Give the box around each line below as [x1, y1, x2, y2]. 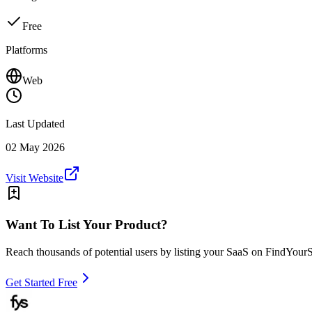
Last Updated [6, 118, 65, 130]
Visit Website [6, 172, 63, 185]
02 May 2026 [6, 141, 65, 154]
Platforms [6, 44, 47, 56]
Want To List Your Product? [6, 217, 168, 232]
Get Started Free [6, 276, 77, 288]
